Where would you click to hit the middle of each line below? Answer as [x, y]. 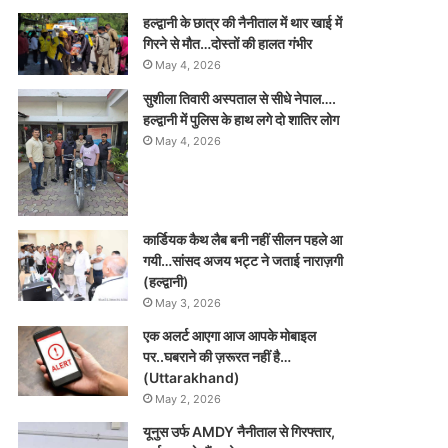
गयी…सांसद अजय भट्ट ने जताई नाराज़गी [242, 261]
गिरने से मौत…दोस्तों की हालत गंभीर [227, 44]
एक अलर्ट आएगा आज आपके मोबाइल [229, 336]
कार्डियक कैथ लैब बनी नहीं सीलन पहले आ [242, 240]
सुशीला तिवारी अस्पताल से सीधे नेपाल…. [239, 98]
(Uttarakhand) [191, 378]
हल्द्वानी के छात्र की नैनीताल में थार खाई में [242, 23]
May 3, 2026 [187, 303]
